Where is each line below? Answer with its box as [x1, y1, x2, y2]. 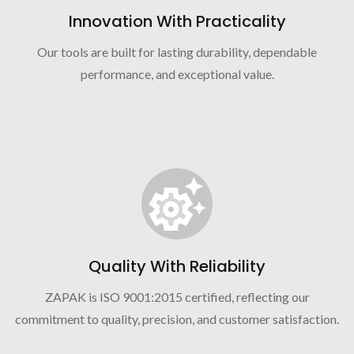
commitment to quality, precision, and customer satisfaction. [15, 311, 339, 326]
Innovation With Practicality [68, 9, 286, 32]
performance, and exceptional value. [80, 66, 274, 81]
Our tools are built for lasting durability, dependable [37, 43, 317, 59]
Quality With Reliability [88, 254, 265, 277]
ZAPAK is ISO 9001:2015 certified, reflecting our [44, 288, 310, 304]
